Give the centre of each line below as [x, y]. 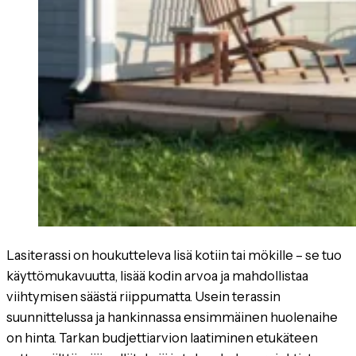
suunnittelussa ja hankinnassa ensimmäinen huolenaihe [172, 317]
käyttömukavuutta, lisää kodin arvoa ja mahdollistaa [157, 276]
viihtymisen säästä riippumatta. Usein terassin [143, 297]
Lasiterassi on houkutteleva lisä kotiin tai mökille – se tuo [174, 255]
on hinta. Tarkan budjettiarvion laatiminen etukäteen [162, 338]
